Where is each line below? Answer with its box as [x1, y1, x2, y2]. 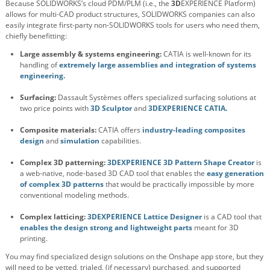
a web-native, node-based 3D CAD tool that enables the [20, 168, 207, 179]
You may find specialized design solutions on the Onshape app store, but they [5, 251, 263, 262]
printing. [20, 233, 48, 244]
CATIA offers [98, 125, 142, 136]
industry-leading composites [142, 125, 245, 136]
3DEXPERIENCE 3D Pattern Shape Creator [107, 157, 256, 168]
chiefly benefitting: [5, 31, 67, 42]
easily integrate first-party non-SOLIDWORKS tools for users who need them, [5, 20, 260, 31]
